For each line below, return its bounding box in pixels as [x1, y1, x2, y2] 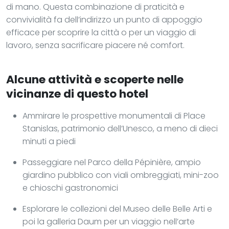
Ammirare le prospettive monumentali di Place [22, 109, 205, 122]
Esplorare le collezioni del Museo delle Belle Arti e [22, 202, 212, 215]
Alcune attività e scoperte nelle [6, 71, 184, 87]
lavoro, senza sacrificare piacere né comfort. [6, 39, 185, 51]
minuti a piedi [22, 135, 76, 147]
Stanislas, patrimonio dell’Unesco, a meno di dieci [22, 122, 218, 134]
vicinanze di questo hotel [6, 85, 148, 102]
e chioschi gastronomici [22, 181, 118, 194]
